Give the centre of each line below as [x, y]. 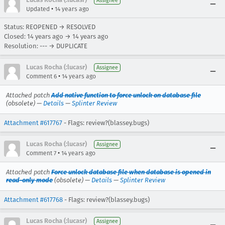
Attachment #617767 [33, 123]
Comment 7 [41, 153]
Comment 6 [41, 76]
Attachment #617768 [33, 200]
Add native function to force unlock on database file [126, 95]
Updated [38, 9]
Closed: [16, 36]
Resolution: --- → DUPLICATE [46, 46]
